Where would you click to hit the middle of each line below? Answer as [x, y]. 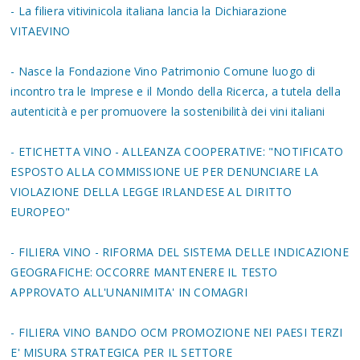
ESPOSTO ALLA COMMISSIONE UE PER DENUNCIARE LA [164, 172]
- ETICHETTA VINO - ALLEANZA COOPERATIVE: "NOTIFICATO [177, 152]
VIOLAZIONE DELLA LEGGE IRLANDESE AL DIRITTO [151, 192]
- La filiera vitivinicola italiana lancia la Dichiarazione [149, 11]
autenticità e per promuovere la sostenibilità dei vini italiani [168, 112]
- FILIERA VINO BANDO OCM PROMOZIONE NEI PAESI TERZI [177, 333]
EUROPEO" [41, 212]
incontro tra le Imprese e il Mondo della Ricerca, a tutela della [176, 92]
